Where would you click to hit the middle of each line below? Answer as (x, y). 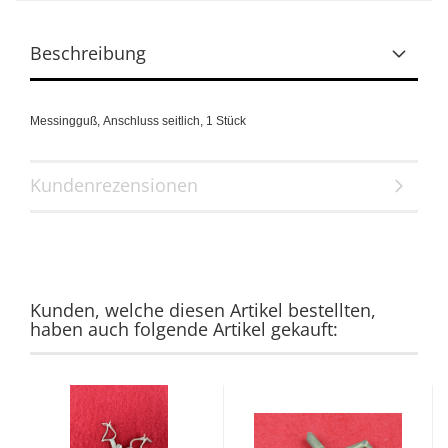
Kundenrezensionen (114, 185)
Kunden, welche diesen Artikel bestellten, (203, 310)
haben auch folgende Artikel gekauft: (184, 329)
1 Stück (226, 121)
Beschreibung (88, 53)
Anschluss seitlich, (154, 121)
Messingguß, (66, 121)
